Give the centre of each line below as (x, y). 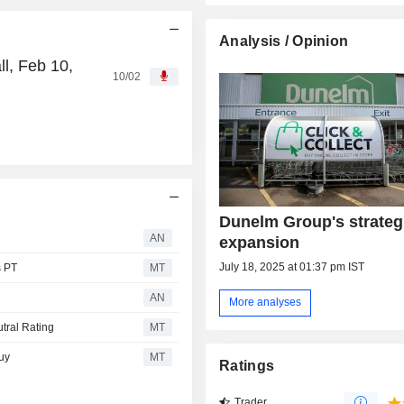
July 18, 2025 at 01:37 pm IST (292, 266)
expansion (260, 242)
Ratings (247, 366)
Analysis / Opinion (284, 41)
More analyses (266, 303)
